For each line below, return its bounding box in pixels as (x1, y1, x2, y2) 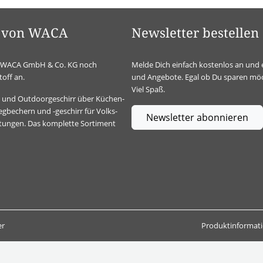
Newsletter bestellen (131, 26, 259, 41)
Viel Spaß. (131, 84, 165, 95)
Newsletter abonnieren (146, 111, 248, 124)
